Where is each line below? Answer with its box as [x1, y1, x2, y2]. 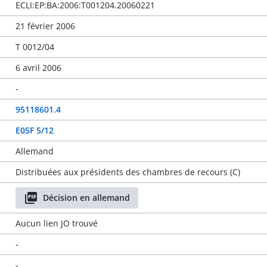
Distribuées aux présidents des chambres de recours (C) [15, 166, 240, 178]
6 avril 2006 [15, 62, 61, 73]
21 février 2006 [15, 20, 75, 32]
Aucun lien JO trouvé [15, 218, 98, 229]
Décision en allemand [42, 192, 130, 203]
